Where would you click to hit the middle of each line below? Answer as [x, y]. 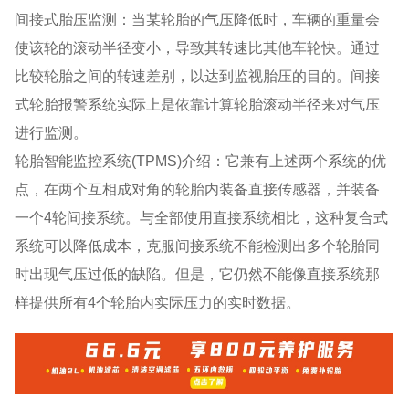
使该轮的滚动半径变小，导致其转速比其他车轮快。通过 [198, 47]
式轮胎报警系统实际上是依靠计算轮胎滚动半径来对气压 [198, 104]
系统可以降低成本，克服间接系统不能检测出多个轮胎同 [198, 245]
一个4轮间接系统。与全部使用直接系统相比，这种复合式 [202, 217]
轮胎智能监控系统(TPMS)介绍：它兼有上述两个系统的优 [201, 160]
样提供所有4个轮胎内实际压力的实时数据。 [158, 302]
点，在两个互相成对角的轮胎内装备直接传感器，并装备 [198, 189]
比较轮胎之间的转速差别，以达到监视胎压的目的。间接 [198, 75]
